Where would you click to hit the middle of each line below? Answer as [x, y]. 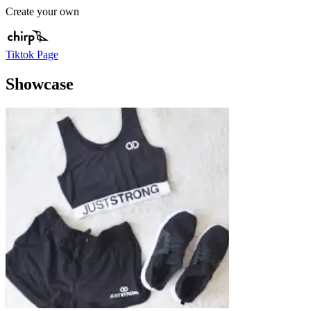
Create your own [42, 11]
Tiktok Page [32, 54]
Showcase [40, 84]
